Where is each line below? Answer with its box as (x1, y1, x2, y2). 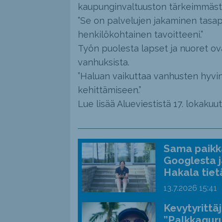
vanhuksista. (77, 57, 129, 68)
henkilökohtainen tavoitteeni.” (77, 29, 203, 40)
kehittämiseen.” (77, 85, 141, 96)
